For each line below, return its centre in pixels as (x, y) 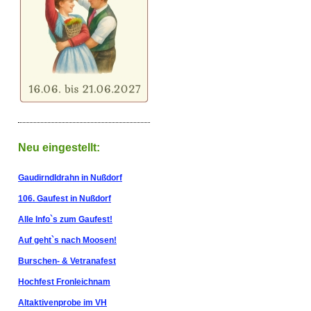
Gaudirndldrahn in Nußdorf (70, 178)
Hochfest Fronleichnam (64, 282)
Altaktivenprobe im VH (62, 303)
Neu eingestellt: (59, 148)
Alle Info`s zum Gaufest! (65, 219)
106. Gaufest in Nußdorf (65, 199)
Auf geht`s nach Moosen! (67, 240)
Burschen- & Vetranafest (67, 261)
